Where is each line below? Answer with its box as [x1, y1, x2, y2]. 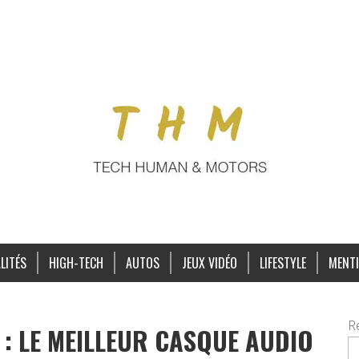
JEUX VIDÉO [181, 253, 237, 272]
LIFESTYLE [259, 253, 306, 272]
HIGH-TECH [48, 253, 103, 272]
